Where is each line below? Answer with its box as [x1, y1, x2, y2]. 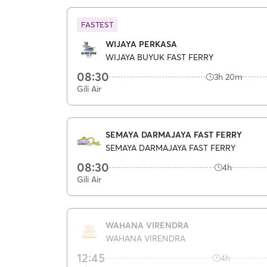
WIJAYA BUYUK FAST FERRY [105, 52, 213, 63]
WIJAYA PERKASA [105, 38, 177, 49]
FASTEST [81, 20, 113, 29]
